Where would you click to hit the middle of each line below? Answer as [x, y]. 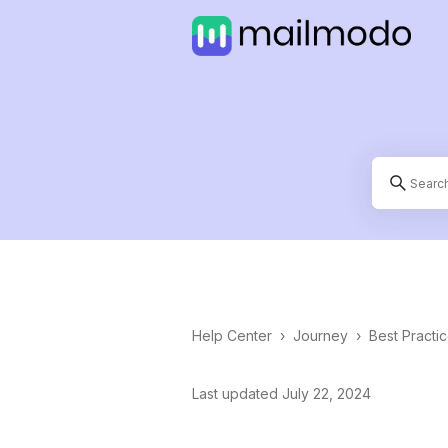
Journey [320, 335]
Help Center [232, 335]
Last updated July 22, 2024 [281, 393]
